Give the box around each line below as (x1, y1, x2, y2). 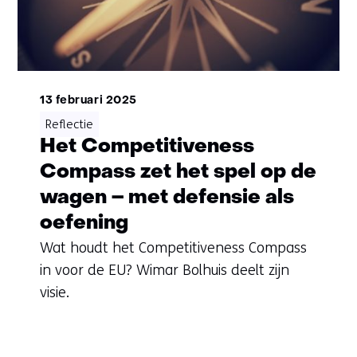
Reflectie (45, 117, 93, 132)
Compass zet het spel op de (39, 163, 316, 183)
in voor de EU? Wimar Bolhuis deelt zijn (39, 261, 289, 280)
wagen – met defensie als (39, 188, 294, 209)
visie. (39, 284, 69, 302)
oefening (39, 214, 128, 234)
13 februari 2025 (39, 96, 137, 107)
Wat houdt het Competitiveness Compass (39, 239, 307, 257)
